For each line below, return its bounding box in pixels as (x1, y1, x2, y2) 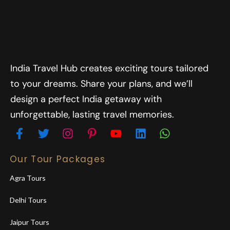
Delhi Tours (10, 195, 47, 204)
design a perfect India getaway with (10, 93, 162, 106)
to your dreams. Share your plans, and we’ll (10, 78, 193, 90)
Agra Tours (10, 173, 46, 182)
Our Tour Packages (10, 152, 106, 165)
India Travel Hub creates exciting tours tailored (10, 62, 208, 75)
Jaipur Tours (10, 217, 49, 226)
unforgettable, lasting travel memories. (10, 108, 174, 121)
